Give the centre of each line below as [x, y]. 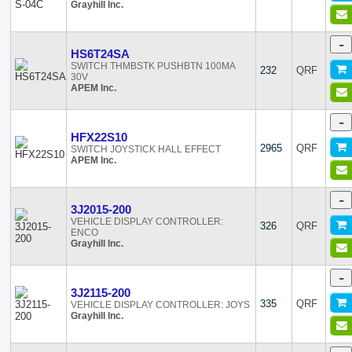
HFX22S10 [99, 137]
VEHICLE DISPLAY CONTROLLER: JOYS [161, 305]
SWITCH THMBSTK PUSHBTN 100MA [153, 66]
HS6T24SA [101, 54]
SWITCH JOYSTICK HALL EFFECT [146, 149]
